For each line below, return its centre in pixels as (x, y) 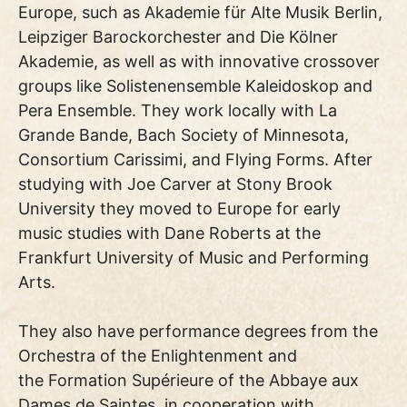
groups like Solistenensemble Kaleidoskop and (195, 85)
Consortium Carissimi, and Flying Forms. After (195, 159)
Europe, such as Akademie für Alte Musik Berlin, (200, 12)
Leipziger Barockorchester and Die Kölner (178, 36)
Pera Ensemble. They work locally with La (178, 110)
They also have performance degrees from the (198, 331)
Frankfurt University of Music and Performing (194, 257)
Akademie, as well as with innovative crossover (199, 61)
